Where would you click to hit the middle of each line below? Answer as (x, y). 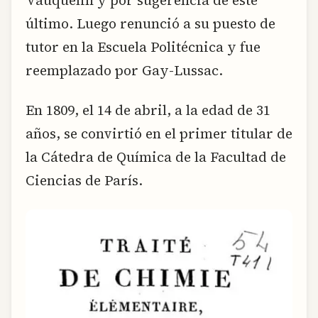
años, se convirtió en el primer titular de (159, 133)
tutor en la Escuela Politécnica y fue (143, 47)
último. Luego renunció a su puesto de (150, 24)
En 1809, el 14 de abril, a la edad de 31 (148, 110)
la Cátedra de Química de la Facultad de (156, 157)
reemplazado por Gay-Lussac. (124, 71)
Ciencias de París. (84, 180)
